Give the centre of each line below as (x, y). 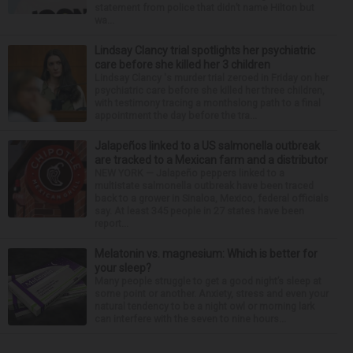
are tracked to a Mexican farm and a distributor (211, 160)
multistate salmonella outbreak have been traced (204, 186)
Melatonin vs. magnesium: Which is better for (206, 254)
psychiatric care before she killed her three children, (210, 90)
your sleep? (123, 268)
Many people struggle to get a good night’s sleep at (208, 281)
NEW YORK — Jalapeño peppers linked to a (190, 173)
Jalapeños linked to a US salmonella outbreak (207, 146)
